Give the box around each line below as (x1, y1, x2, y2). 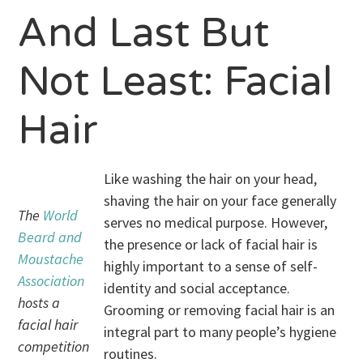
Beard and (18, 228, 83, 246)
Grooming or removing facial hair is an (104, 301, 335, 319)
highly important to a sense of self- (104, 257, 318, 275)
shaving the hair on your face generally (104, 191, 337, 210)
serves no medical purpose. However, (104, 213, 328, 232)
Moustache (18, 250, 84, 268)
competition (18, 337, 90, 356)
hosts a (18, 293, 61, 312)
